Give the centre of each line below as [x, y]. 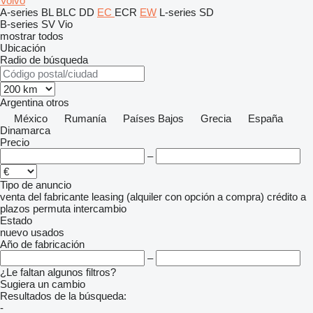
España [265, 118]
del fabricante [58, 197]
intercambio [100, 209]
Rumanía [85, 118]
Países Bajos [153, 118]
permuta [52, 209]
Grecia [216, 118]
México [31, 118]
